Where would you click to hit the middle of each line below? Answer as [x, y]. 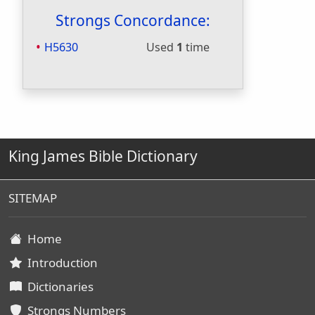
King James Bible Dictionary [103, 156]
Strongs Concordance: [133, 20]
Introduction [60, 263]
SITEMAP [33, 198]
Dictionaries [58, 287]
